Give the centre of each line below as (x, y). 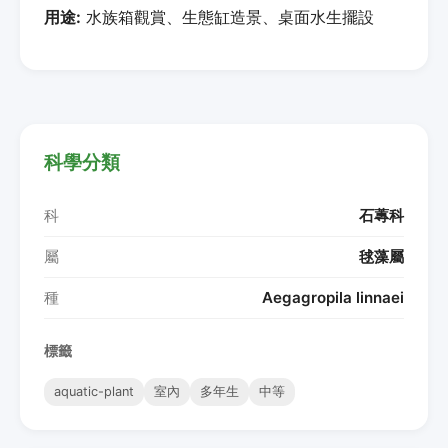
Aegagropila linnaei (333, 297)
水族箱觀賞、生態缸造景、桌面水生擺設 (227, 16)
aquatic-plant (94, 391)
